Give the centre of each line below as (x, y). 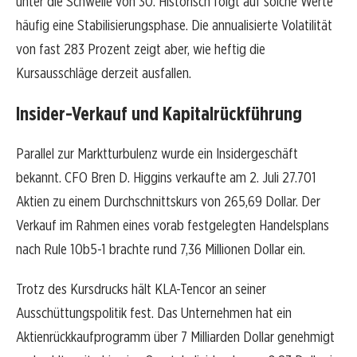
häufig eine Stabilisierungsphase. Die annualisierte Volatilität (174, 25)
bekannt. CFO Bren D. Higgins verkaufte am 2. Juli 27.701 (166, 178)
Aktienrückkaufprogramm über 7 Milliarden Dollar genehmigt (175, 337)
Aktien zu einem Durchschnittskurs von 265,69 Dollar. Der (168, 202)
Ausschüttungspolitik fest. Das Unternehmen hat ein (154, 313)
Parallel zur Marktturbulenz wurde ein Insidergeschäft (157, 154)
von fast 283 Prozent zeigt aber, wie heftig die (141, 49)
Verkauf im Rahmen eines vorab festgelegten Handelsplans (173, 226)
